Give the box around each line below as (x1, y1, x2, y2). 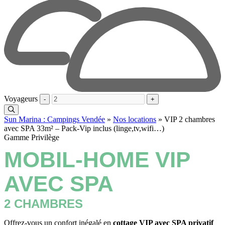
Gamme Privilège (4, 133, 59, 142)
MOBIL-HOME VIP (4, 147, 190, 172)
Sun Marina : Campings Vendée (4, 115, 105, 124)
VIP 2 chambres (164, 115, 215, 124)
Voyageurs (4, 94, 40, 103)
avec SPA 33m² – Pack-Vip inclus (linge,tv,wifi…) (4, 124, 164, 133)
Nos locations (113, 115, 156, 124)
